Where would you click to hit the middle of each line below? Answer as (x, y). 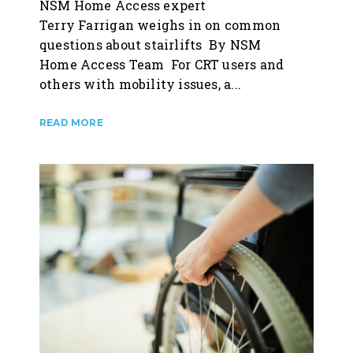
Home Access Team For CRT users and (162, 64)
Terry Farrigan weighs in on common (160, 24)
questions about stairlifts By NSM (150, 44)
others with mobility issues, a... (140, 84)
